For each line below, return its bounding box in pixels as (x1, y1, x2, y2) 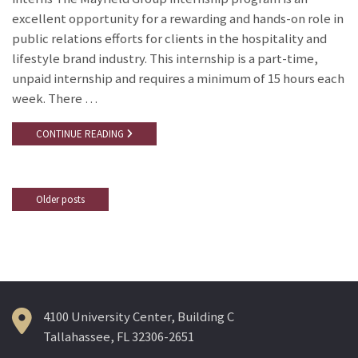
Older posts (36, 192, 85, 206)
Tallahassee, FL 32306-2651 (43, 328, 194, 346)
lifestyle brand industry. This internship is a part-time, (12, 50, 318, 68)
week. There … (12, 90, 97, 108)
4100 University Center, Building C (43, 308, 234, 326)
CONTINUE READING (36, 126, 126, 141)
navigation (12, 227, 116, 258)
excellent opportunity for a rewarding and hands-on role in (12, 10, 344, 28)
